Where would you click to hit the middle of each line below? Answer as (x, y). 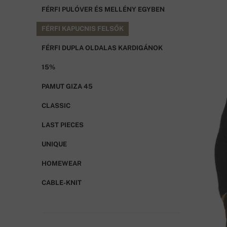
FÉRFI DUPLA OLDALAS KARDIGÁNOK (102, 48)
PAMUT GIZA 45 (67, 86)
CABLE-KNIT (62, 182)
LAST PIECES (63, 125)
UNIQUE (54, 144)
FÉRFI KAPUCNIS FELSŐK (83, 28)
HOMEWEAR (62, 163)
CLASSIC (56, 105)
